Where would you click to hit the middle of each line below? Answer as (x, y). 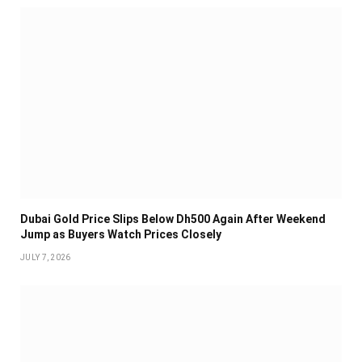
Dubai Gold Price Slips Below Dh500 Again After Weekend (173, 219)
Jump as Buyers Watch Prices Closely (121, 235)
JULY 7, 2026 (46, 258)
